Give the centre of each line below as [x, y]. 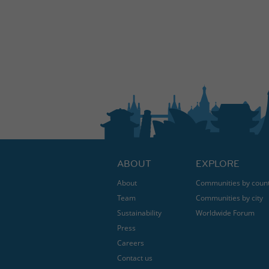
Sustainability [139, 213]
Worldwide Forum [225, 213]
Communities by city [229, 198]
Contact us [134, 258]
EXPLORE [217, 163]
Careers [130, 243]
